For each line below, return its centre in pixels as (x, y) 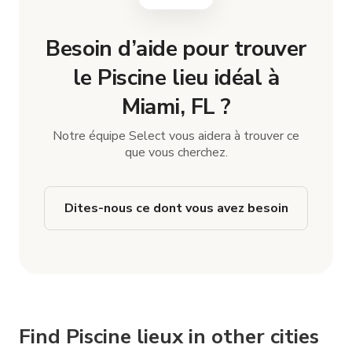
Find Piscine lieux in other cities (169, 336)
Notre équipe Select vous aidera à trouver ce (176, 136)
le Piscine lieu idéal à (176, 77)
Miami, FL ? (176, 106)
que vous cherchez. (176, 152)
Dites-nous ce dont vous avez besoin (176, 208)
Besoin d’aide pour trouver (176, 48)
